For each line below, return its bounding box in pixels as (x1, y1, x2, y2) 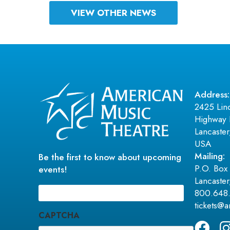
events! (39, 163, 68, 176)
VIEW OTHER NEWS (71, 6, 157, 19)
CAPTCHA (39, 209, 80, 221)
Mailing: (194, 150, 225, 163)
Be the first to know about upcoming (39, 151, 182, 164)
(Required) (60, 185, 89, 196)
